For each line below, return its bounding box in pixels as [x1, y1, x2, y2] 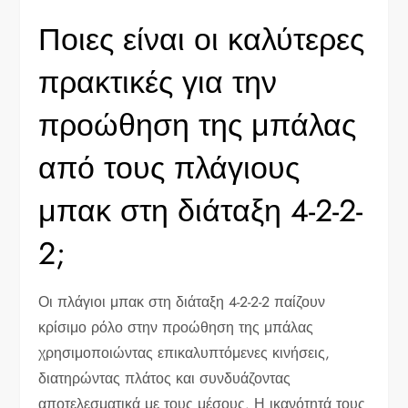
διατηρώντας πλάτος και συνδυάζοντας [38, 367, 291, 389]
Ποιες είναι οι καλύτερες [38, 16, 365, 62]
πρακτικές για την [38, 59, 278, 105]
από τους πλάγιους [38, 145, 301, 190]
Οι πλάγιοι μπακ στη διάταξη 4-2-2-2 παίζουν [38, 291, 326, 312]
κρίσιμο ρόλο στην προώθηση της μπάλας [38, 316, 314, 338]
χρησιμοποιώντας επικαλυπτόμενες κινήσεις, [38, 342, 331, 363]
